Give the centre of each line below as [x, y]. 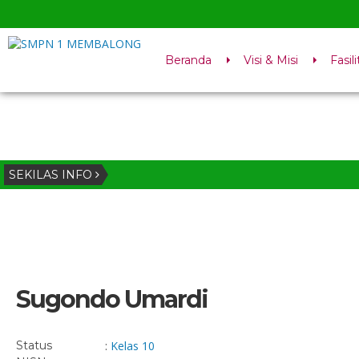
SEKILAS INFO [52, 175]
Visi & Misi [271, 60]
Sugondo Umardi [112, 299]
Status [34, 345]
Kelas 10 [133, 346]
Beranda [188, 60]
